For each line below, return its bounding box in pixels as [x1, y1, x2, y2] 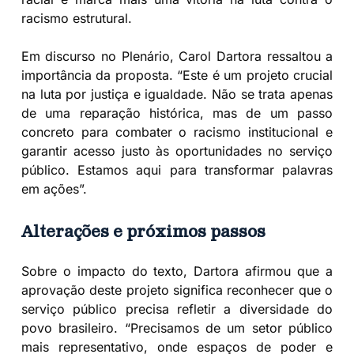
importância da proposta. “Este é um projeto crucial [21, 66, 333, 83]
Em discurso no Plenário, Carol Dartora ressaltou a [21, 47, 333, 64]
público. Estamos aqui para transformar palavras [21, 161, 333, 178]
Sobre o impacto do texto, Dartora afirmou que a [21, 262, 333, 279]
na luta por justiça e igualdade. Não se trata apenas [21, 85, 333, 102]
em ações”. [21, 180, 87, 197]
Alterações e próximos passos [21, 224, 265, 241]
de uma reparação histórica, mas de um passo [21, 104, 333, 121]
